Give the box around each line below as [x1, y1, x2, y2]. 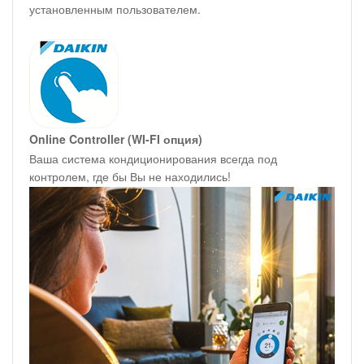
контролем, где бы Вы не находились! [29, 168, 231, 185]
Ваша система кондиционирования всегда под [29, 150, 277, 167]
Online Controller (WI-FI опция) [29, 131, 202, 148]
